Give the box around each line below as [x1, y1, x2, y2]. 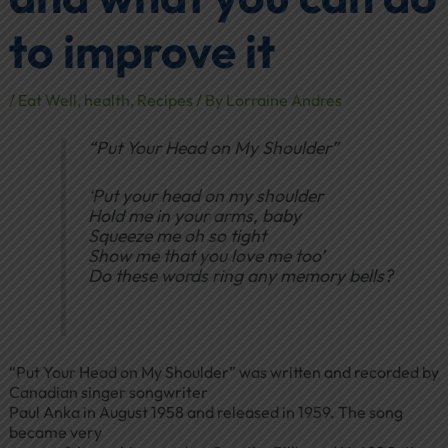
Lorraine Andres [225, 89, 342, 110]
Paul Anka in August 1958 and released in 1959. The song [8, 401, 403, 422]
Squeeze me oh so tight [87, 224, 266, 248]
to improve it [8, 21, 275, 80]
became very [8, 421, 102, 442]
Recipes [136, 89, 193, 110]
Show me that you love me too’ [87, 244, 324, 268]
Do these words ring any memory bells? [87, 264, 393, 288]
